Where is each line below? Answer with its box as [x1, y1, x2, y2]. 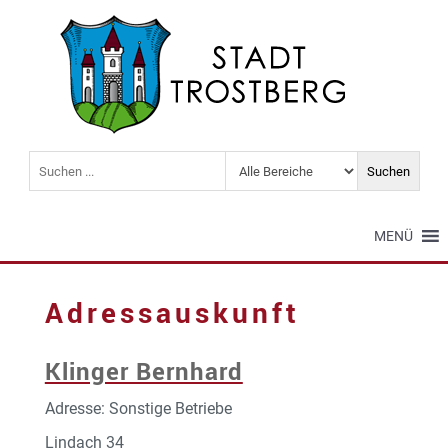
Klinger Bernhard [44, 355, 243, 387]
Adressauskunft [44, 293, 300, 331]
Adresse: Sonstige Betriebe [44, 399, 232, 418]
